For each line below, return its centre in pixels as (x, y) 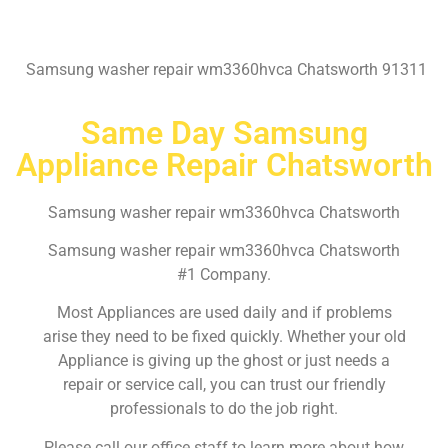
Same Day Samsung (224, 132)
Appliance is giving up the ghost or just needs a (224, 361)
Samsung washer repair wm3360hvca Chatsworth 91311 (224, 70)
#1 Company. (224, 274)
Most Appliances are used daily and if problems (224, 313)
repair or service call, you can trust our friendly (224, 385)
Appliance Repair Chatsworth (224, 164)
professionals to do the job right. (224, 409)
